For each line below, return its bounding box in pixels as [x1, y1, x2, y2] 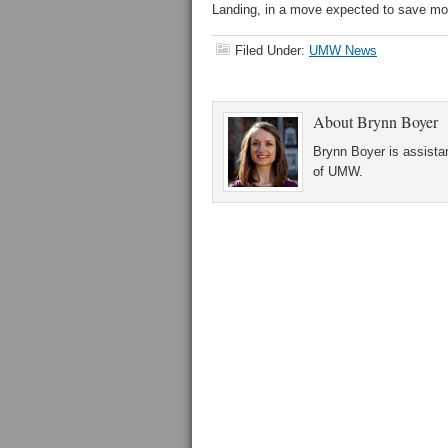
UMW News [309, 43, 377, 58]
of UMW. [313, 164, 363, 179]
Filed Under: [235, 43, 309, 58]
